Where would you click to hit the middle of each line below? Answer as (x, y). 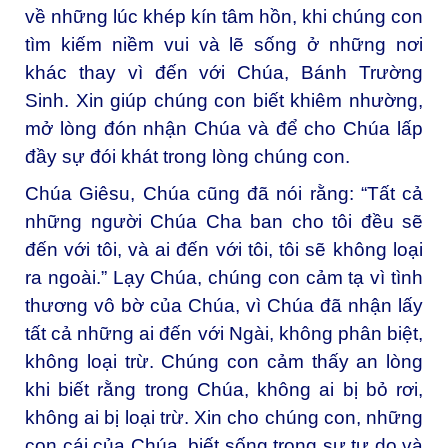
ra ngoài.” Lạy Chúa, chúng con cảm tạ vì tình (224, 278)
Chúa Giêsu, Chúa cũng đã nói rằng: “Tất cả (224, 194)
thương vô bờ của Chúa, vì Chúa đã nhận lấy (224, 306)
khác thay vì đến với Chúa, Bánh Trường (224, 72)
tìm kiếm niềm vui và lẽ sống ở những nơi (224, 44)
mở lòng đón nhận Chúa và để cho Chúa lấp (224, 128)
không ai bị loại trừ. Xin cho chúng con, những (224, 418)
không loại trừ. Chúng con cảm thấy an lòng (224, 362)
